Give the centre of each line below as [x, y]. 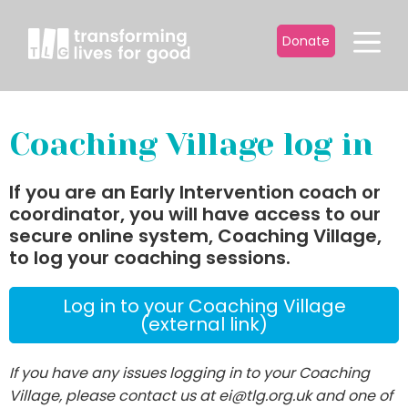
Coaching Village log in [191, 144]
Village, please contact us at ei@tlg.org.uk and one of [201, 396]
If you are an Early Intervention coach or [195, 192]
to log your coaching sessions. [152, 258]
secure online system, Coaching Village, [195, 236]
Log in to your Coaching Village [204, 306]
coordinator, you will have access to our [195, 214]
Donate [306, 41]
